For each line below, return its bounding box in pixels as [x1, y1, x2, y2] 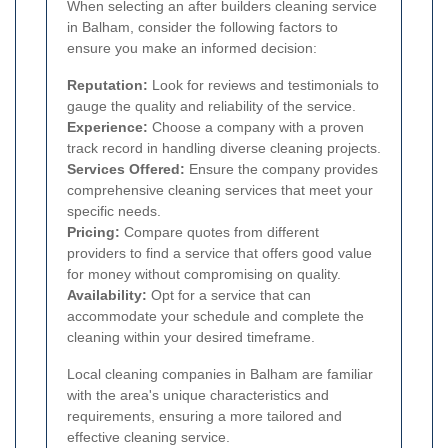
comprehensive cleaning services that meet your [67, 181, 373, 198]
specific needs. [67, 202, 161, 219]
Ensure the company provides [185, 160, 378, 177]
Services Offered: [67, 160, 185, 177]
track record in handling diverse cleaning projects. [67, 139, 381, 156]
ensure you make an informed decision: [67, 39, 317, 56]
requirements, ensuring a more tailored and [67, 407, 342, 424]
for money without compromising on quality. [67, 265, 341, 282]
